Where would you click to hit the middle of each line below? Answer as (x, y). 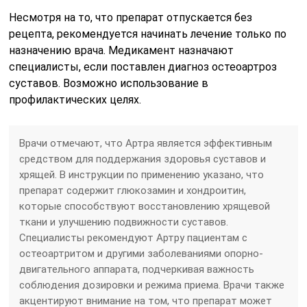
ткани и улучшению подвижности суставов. (124, 222)
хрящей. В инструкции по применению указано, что (142, 175)
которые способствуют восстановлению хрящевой (145, 206)
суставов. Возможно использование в (109, 83)
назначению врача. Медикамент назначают (122, 50)
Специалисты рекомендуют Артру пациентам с (134, 238)
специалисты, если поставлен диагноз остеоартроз (143, 67)
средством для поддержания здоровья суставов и (143, 159)
